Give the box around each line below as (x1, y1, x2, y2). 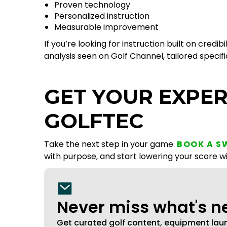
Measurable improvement (54, 21, 159, 33)
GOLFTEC (44, 108, 143, 133)
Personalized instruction (54, 10, 149, 22)
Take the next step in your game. (44, 138, 177, 150)
